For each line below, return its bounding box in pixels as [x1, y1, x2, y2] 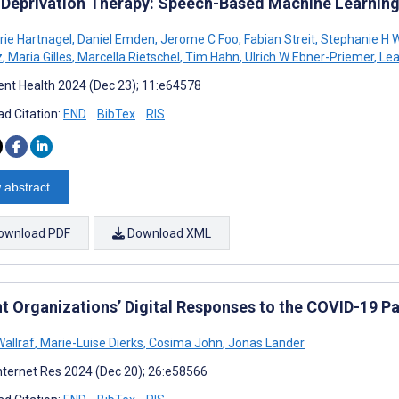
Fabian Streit [241, 31, 315, 46]
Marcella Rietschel [75, 49, 180, 64]
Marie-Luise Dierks [37, 335, 143, 350]
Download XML [125, 225, 211, 240]
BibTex [97, 106, 135, 121]
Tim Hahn [183, 49, 240, 64]
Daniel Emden [75, 31, 155, 46]
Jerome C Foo [158, 31, 239, 46]
